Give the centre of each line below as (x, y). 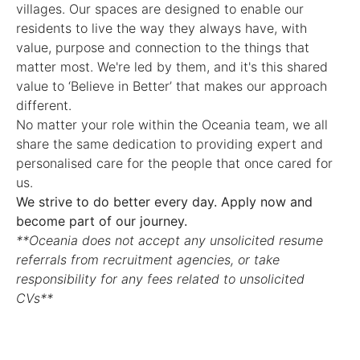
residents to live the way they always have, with (162, 28)
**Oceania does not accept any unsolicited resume (170, 240)
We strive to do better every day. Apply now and (164, 202)
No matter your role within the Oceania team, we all (172, 125)
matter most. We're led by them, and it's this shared (172, 67)
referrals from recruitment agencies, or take (148, 260)
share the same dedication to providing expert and (170, 144)
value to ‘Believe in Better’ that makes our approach (172, 86)
